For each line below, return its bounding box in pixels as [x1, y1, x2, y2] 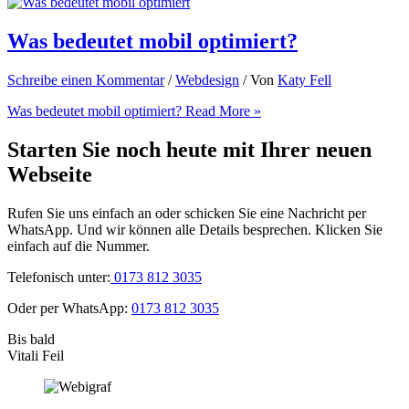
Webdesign [175, 71, 239, 88]
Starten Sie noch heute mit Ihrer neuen [7, 137, 372, 162]
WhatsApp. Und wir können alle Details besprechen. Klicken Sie [7, 221, 383, 237]
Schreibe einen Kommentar [7, 71, 164, 88]
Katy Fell [278, 71, 331, 88]
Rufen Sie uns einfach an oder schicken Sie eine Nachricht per [7, 204, 366, 221]
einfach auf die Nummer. [7, 237, 150, 254]
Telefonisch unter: [7, 268, 110, 285]
